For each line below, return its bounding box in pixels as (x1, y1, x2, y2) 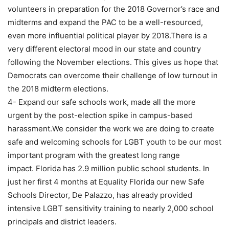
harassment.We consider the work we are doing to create (8, 123, 214, 133)
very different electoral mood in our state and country (8, 43, 201, 54)
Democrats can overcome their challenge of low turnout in (8, 70, 218, 80)
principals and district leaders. (8, 216, 117, 226)
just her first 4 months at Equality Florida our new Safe (8, 176, 204, 187)
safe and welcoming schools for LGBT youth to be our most (8, 136, 221, 147)
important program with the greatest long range (8, 150, 180, 160)
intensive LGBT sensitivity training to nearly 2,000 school (8, 203, 214, 213)
